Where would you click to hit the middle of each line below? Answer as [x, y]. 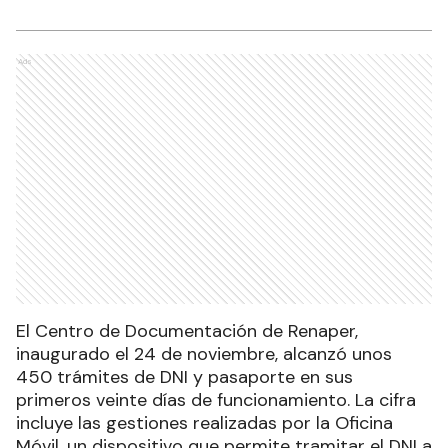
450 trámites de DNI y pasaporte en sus [184, 377]
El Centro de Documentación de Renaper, [187, 331]
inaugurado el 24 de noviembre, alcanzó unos [204, 354]
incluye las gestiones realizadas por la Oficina [204, 423]
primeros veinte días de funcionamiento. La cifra [216, 400]
